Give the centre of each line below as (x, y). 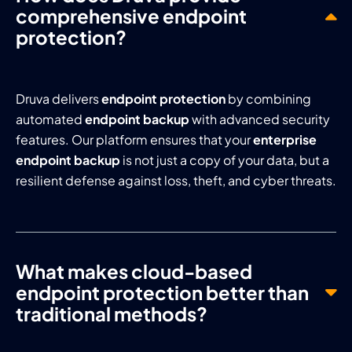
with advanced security (260, 119)
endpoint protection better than (162, 292)
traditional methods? (112, 313)
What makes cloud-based (134, 271)
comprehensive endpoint (131, 15)
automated (50, 119)
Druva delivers (59, 98)
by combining (268, 98)
